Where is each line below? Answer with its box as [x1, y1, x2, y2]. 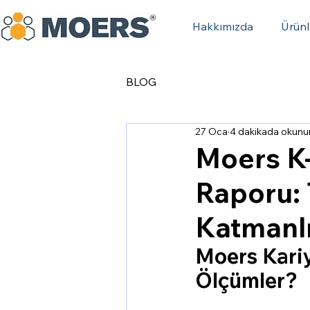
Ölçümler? [195, 266, 298, 293]
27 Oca [195, 125, 228, 138]
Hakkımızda [192, 19, 253, 33]
